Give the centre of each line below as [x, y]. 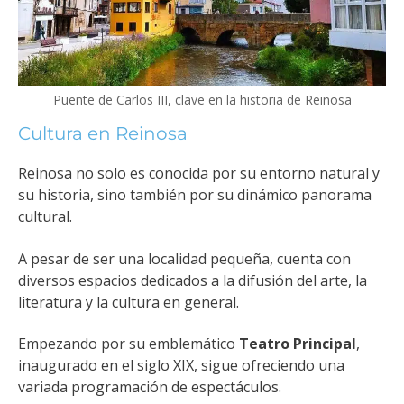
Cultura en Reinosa [103, 134]
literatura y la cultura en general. [129, 302]
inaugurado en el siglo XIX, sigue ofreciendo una [181, 366]
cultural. [45, 217]
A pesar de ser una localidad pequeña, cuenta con [184, 258]
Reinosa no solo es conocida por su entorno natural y [199, 174]
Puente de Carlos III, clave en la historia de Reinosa [202, 100]
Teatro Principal [298, 344]
